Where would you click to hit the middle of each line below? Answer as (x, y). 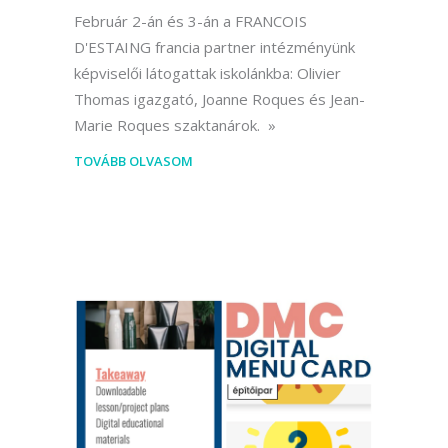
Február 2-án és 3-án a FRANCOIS (190, 21)
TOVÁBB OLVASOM (133, 161)
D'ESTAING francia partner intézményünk (214, 47)
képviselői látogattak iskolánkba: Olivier (207, 73)
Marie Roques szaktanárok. (169, 125)
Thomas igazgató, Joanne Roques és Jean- (219, 99)
